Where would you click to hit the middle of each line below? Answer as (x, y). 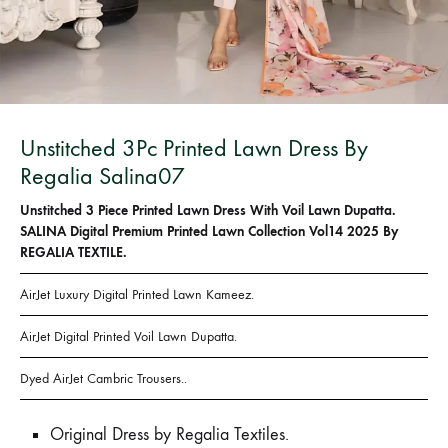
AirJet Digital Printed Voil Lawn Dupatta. (128, 336)
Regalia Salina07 (102, 176)
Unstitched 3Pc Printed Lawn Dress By (194, 148)
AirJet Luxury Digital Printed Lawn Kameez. (137, 294)
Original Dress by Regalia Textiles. (169, 434)
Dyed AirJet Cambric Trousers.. (103, 378)
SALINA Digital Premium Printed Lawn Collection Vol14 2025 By (209, 231)
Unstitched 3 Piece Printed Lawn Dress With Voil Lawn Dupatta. (208, 210)
